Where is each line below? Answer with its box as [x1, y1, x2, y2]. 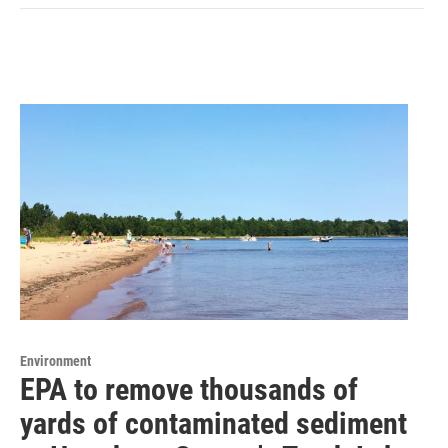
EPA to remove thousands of [20, 372, 358, 408]
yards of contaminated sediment [20, 406, 407, 442]
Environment [20, 353, 91, 370]
